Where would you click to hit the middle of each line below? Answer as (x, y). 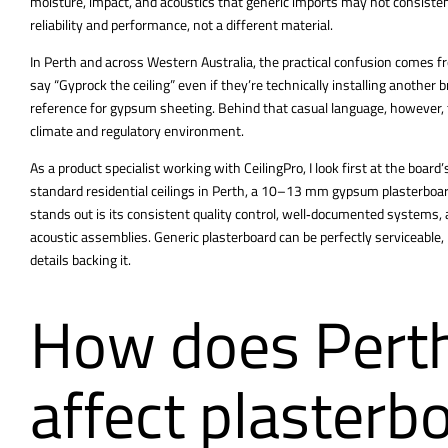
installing (359, 84)
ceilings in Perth (198, 190)
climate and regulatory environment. (137, 130)
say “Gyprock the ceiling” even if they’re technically (181, 84)
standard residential (90, 190)
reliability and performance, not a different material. (181, 24)
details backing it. (80, 259)
